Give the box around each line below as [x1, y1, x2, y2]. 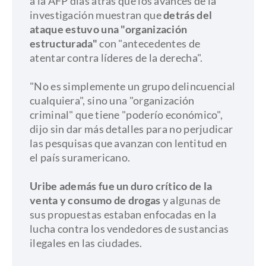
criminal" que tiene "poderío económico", [30, 108, 223, 121]
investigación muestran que [30, 8, 164, 21]
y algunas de [160, 194, 221, 207]
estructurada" [30, 37, 97, 50]
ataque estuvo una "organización [30, 23, 188, 36]
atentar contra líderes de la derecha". [30, 51, 203, 64]
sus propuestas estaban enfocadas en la [30, 208, 217, 221]
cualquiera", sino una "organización [30, 94, 195, 107]
